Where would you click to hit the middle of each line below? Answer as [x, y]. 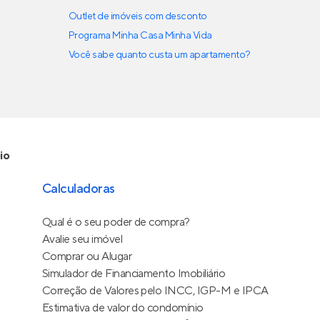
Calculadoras [78, 189]
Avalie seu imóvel [82, 239]
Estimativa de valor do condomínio [122, 308]
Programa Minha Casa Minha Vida [140, 36]
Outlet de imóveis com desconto [138, 16]
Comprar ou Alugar [87, 256]
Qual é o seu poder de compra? [116, 222]
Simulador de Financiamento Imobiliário [134, 274]
